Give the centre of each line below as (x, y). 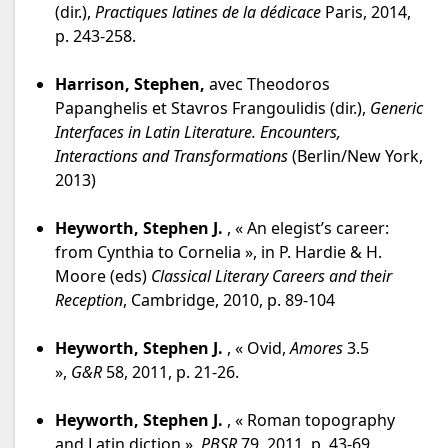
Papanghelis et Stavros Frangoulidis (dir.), (212, 108)
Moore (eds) (103, 276)
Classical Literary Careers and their (271, 276)
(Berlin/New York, (355, 156)
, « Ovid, (256, 348)
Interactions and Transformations (171, 156)
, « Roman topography (309, 420)
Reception (89, 300)
